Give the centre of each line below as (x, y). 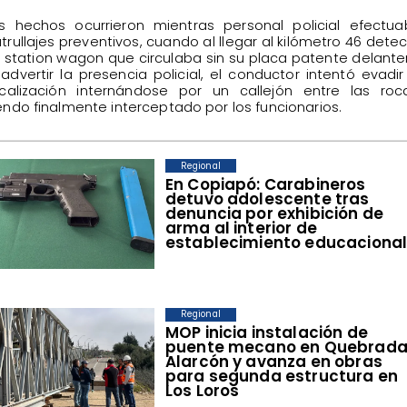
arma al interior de (241, 228)
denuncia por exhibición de (274, 213)
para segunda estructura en (282, 377)
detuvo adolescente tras (267, 199)
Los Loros (202, 391)
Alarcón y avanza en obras (273, 362)
